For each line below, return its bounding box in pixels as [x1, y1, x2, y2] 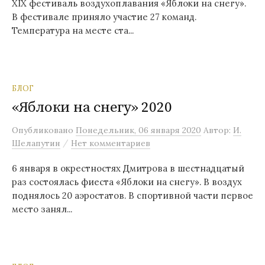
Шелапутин [12, 138, 60, 148]
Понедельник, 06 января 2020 [76, 125, 201, 135]
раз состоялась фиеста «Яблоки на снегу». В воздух [12, 176, 242, 188]
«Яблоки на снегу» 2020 [12, 98, 172, 117]
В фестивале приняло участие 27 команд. [12, 11, 196, 22]
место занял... [12, 203, 72, 215]
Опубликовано [12, 125, 76, 135]
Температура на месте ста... [12, 25, 134, 36]
